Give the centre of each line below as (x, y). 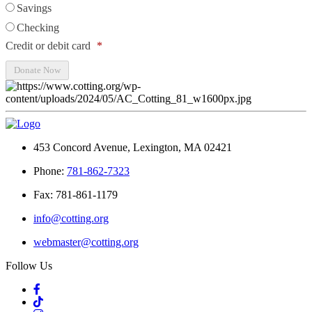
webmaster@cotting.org (86, 242)
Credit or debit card (48, 46)
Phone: (50, 171)
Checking (38, 28)
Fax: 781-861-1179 (76, 195)
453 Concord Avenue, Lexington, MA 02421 (133, 147)
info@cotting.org (71, 218)
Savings (34, 8)
